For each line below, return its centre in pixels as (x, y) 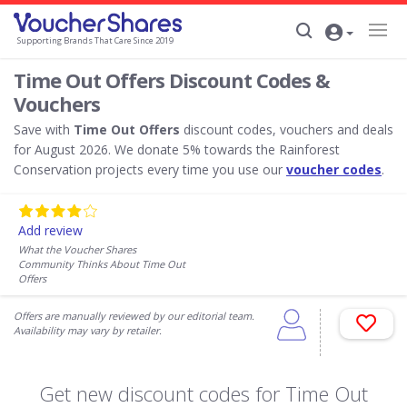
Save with (44, 129)
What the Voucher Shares (77, 249)
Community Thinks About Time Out (102, 264)
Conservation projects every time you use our (150, 169)
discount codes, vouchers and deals (287, 129)
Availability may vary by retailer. (88, 330)
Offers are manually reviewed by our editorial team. (134, 316)
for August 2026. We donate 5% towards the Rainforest (177, 149)
